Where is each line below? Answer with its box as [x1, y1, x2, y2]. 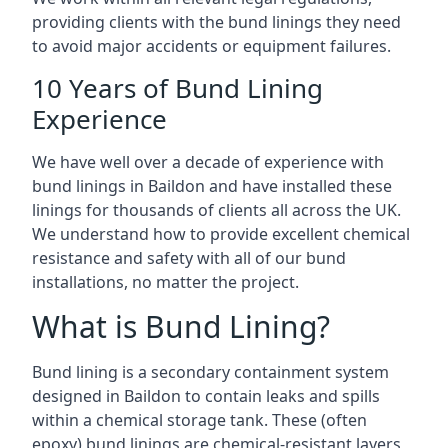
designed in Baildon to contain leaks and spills [32, 385, 380, 407]
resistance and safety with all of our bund [32, 247, 346, 269]
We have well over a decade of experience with [32, 151, 384, 173]
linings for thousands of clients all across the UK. [32, 199, 401, 221]
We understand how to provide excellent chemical [32, 223, 410, 245]
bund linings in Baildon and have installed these [32, 175, 392, 197]
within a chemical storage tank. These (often [32, 409, 367, 431]
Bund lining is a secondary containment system [32, 361, 389, 383]
